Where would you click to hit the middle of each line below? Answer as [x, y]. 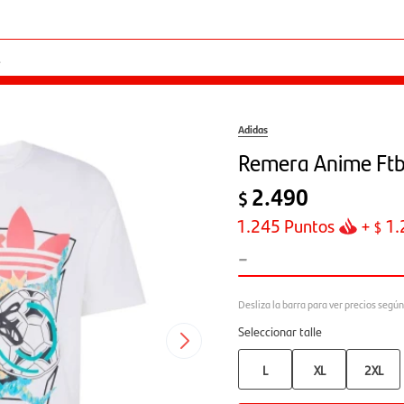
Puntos [308, 225]
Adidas [253, 129]
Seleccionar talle [280, 331]
